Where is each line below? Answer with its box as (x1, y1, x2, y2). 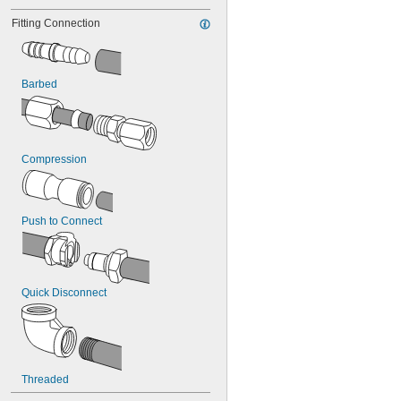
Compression (21, 153, 87, 166)
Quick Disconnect (21, 286, 107, 299)
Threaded (21, 373, 69, 386)
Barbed (21, 78, 57, 90)
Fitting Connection (12, 17, 100, 30)
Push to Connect (21, 215, 102, 227)
